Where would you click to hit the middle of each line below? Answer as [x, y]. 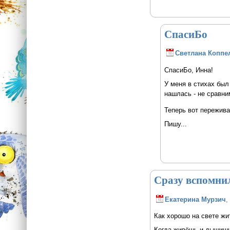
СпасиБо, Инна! [188, 70]
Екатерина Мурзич [195, 199]
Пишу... [175, 124]
